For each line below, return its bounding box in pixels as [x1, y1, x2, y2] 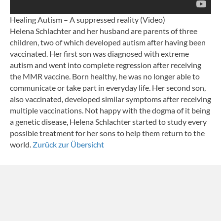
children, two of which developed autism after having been [10, 37, 206, 47]
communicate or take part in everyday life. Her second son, [10, 82, 206, 92]
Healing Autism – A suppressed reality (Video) [10, 14, 165, 24]
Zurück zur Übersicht [33, 139, 104, 149]
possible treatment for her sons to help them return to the [10, 128, 205, 138]
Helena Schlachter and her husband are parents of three [10, 26, 197, 36]
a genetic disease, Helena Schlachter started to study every [10, 116, 207, 126]
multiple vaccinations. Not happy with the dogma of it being [10, 105, 210, 115]
